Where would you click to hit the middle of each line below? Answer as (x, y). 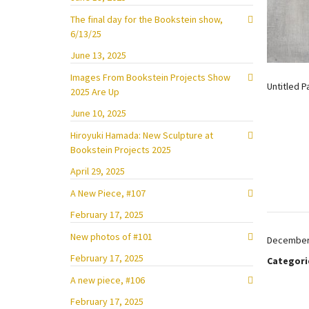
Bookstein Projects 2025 (121, 150)
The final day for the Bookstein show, (147, 19)
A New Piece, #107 (108, 193)
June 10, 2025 (98, 113)
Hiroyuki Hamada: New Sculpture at (142, 135)
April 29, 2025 (98, 171)
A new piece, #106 (108, 280)
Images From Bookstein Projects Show (150, 77)
